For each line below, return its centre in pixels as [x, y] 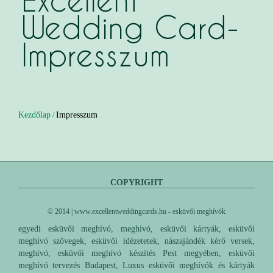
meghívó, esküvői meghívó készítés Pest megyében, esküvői [136, 253]
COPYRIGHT [136, 183]
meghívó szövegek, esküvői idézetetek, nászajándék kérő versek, [136, 241]
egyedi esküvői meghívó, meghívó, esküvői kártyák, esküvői [136, 229]
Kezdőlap [34, 115]
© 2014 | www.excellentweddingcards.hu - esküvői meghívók [136, 211]
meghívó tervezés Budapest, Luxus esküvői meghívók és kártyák [136, 265]
